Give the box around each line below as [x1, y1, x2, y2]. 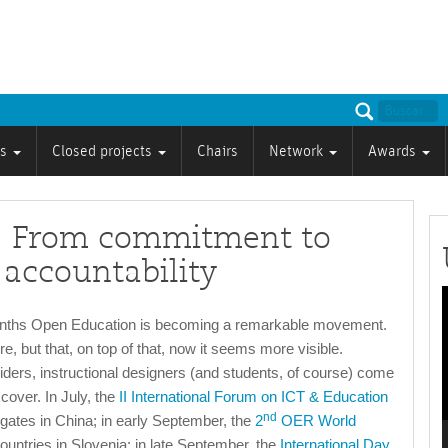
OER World [276, 412, 356, 430]
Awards [368, 143, 420, 160]
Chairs [197, 143, 238, 160]
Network [269, 143, 327, 160]
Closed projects [52, 143, 156, 160]
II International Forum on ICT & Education [118, 388, 388, 406]
